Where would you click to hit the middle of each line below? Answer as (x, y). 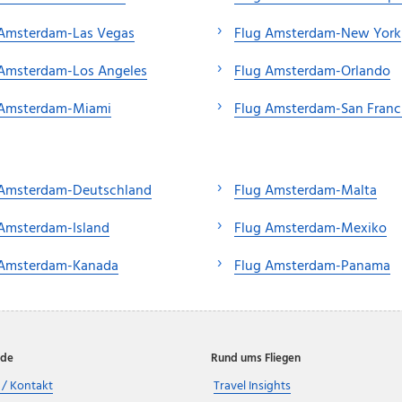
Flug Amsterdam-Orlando (312, 72)
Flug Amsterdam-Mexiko (310, 229)
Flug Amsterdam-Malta (306, 192)
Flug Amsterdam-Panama (312, 267)
